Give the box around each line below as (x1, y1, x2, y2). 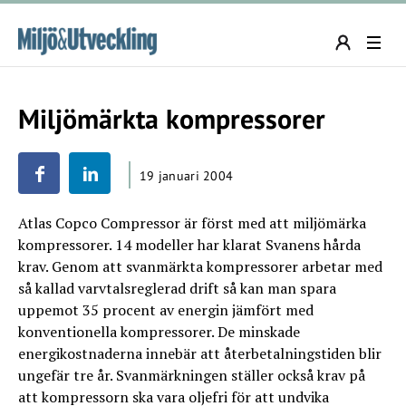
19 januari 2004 (140, 168, 234, 184)
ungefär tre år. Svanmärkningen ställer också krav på (18, 365, 365, 385)
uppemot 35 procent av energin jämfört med (18, 300, 314, 320)
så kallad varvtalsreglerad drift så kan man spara (18, 278, 336, 298)
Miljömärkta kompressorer (18, 101, 325, 136)
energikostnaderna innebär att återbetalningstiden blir (18, 343, 382, 363)
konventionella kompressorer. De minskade (18, 322, 300, 342)
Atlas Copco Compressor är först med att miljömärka (18, 213, 366, 233)
